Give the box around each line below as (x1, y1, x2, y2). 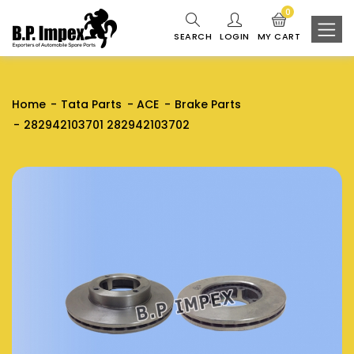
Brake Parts (174, 96, 241, 112)
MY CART (257, 30, 301, 43)
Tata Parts (61, 96, 122, 112)
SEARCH (174, 30, 213, 43)
